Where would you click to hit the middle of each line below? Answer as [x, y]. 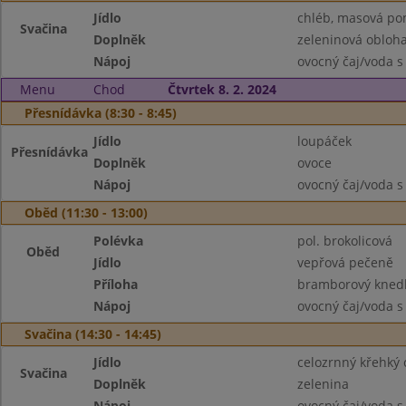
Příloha [116, 284]
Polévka [119, 241]
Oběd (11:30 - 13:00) [86, 213]
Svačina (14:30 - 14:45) [93, 334]
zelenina [323, 384]
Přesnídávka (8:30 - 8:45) [101, 113]
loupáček [324, 141]
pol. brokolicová [344, 241]
